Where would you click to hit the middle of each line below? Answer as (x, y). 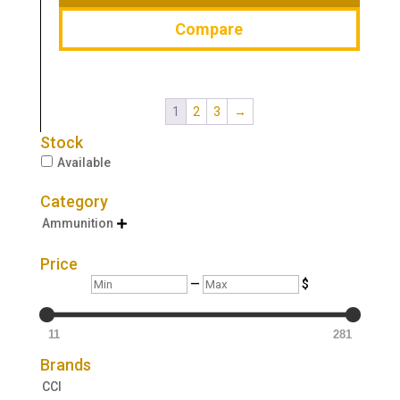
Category (74, 202)
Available (83, 163)
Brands (65, 364)
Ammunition (77, 224)
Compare (209, 29)
